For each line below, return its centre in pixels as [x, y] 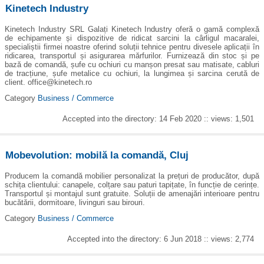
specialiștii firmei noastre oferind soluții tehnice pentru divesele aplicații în [132, 47]
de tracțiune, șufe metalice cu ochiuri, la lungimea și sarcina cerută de [132, 73]
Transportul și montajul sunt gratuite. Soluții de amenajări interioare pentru [132, 193]
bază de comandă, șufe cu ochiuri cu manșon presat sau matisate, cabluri [132, 64]
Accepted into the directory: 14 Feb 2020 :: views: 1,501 [159, 119]
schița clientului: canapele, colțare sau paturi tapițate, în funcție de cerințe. [132, 184]
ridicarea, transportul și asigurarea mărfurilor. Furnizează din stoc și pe [132, 55]
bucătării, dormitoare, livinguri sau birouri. [75, 202]
